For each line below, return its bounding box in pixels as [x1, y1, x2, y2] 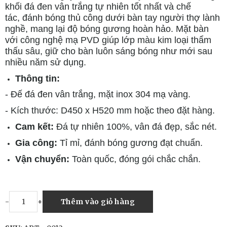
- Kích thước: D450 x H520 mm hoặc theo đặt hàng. [5, 105, 215, 116]
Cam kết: [15, 121, 54, 132]
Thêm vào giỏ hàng [61, 197, 135, 206]
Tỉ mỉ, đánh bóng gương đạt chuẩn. [57, 137, 203, 148]
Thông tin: [15, 73, 60, 84]
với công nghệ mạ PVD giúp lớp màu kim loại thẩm [5, 34, 211, 45]
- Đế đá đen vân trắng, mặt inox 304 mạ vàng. [5, 89, 191, 99]
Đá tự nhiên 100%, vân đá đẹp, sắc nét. [54, 121, 217, 132]
